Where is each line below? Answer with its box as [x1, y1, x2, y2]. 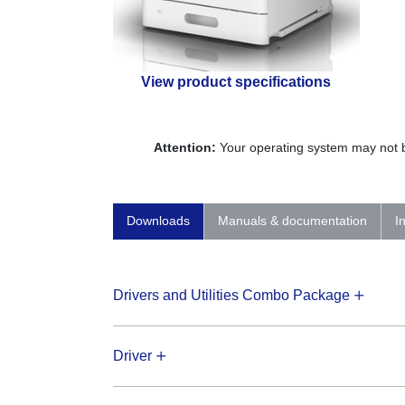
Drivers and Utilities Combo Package [112, 287, 350, 303]
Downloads [126, 213, 190, 228]
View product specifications [141, 73, 332, 89]
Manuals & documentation [217, 213, 367, 228]
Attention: [153, 139, 216, 155]
